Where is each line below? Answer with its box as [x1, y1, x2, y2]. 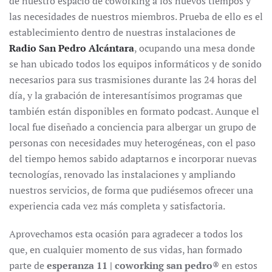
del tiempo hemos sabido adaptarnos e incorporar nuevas [9, 151, 257, 165]
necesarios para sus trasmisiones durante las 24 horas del [9, 72, 257, 86]
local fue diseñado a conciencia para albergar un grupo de [9, 120, 256, 134]
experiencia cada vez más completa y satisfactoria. [9, 199, 225, 212]
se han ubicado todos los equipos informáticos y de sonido [9, 56, 262, 70]
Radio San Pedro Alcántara [9, 41, 134, 55]
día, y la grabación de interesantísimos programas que [9, 88, 242, 102]
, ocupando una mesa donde [134, 41, 255, 55]
